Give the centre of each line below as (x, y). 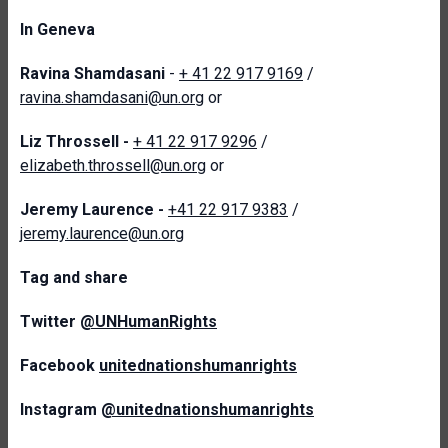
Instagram (60, 409)
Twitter (50, 321)
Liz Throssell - (76, 141)
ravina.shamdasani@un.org (112, 97)
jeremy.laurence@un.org (102, 233)
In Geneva (57, 29)
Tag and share (74, 277)
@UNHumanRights (148, 321)
